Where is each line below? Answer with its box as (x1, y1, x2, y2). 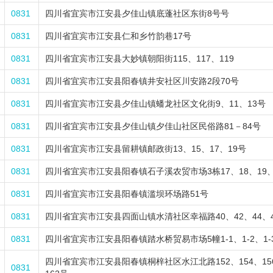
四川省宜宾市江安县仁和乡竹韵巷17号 (45, 31, 191, 41)
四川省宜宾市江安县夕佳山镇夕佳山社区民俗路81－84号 (45, 121, 261, 131)
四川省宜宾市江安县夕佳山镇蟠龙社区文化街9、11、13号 (45, 99, 266, 108)
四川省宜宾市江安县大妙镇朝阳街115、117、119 (45, 54, 234, 63)
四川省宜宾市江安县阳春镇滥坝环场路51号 (45, 189, 208, 199)
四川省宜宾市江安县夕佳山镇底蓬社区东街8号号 (45, 9, 229, 18)
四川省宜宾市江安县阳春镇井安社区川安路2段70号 (45, 76, 239, 86)
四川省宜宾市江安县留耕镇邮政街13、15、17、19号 (45, 144, 246, 154)
